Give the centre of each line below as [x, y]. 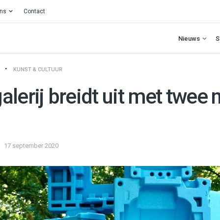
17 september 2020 [31, 145]
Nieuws [189, 38]
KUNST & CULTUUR [38, 69]
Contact [34, 11]
